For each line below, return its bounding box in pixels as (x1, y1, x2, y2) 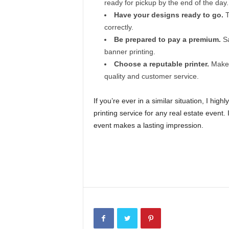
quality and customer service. (104, 72, 199, 80)
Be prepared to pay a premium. (113, 35, 221, 43)
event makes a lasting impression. (93, 121, 203, 129)
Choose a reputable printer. (113, 59, 209, 68)
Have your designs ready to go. (113, 10, 223, 19)
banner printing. (104, 47, 155, 56)
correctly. (104, 22, 133, 31)
